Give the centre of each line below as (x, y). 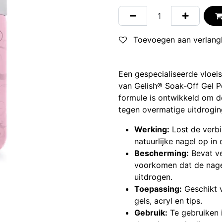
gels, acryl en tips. (168, 200)
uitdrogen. (153, 177)
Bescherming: (162, 153)
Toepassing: (158, 189)
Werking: (152, 129)
